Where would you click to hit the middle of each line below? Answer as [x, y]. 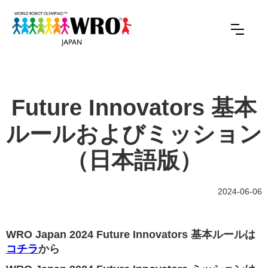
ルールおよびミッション [134, 134]
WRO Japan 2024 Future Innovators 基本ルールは [131, 234]
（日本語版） [134, 160]
